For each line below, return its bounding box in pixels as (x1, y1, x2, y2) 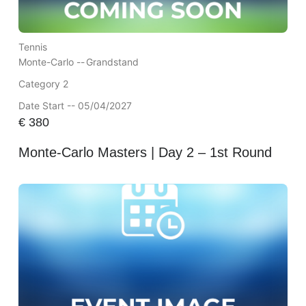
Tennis (18, 41, 47, 53)
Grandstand (85, 56, 139, 68)
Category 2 (18, 78, 68, 90)
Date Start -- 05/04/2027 (18, 100, 132, 112)
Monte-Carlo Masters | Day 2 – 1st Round (18, 144, 272, 160)
